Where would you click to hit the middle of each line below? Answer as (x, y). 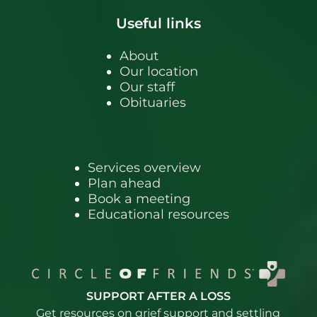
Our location (158, 71)
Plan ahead (124, 183)
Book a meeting (139, 198)
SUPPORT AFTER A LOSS (158, 296)
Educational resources (158, 214)
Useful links (158, 23)
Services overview (144, 167)
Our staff (147, 87)
